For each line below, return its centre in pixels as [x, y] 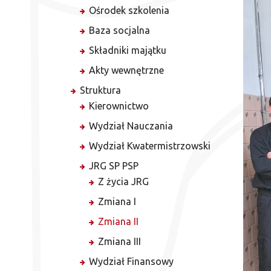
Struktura [100, 90]
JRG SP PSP [114, 166]
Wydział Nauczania [131, 126]
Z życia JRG [123, 181]
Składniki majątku [128, 50]
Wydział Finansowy [131, 261]
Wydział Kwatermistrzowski [150, 146]
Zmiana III [119, 241]
